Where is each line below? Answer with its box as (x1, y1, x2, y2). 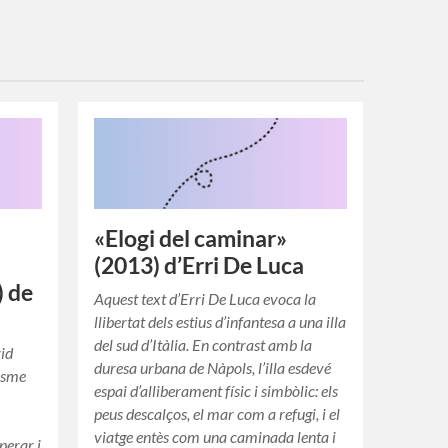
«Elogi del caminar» (94, 225, 288, 253)
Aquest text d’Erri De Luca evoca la (94, 289, 317, 309)
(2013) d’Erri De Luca (94, 252, 305, 280)
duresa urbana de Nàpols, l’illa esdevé (94, 358, 332, 378)
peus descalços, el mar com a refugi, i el (94, 404, 341, 424)
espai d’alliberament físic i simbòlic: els (94, 381, 339, 401)
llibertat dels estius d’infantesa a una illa (94, 312, 347, 332)
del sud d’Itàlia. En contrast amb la (94, 335, 313, 355)
